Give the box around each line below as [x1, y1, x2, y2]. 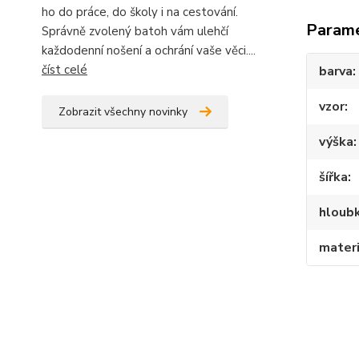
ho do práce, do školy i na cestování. [42, 4, 238, 20]
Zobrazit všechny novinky [58, 104, 188, 119]
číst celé [42, 62, 87, 78]
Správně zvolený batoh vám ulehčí [42, 23, 228, 39]
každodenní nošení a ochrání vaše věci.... [42, 42, 256, 58]
